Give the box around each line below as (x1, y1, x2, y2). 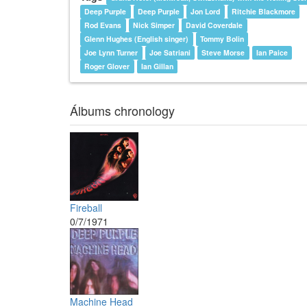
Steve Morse (201, 47, 245, 58)
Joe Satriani (149, 47, 191, 58)
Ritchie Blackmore (232, 6, 296, 17)
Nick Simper (132, 20, 175, 31)
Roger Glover (84, 61, 130, 72)
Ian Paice (256, 47, 288, 58)
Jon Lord (191, 6, 221, 17)
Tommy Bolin (199, 34, 244, 45)
